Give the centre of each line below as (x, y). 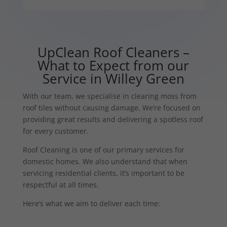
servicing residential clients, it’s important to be (103, 173)
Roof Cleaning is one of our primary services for (103, 149)
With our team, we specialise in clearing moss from (109, 96)
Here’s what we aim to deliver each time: (91, 203)
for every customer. (55, 131)
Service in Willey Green (113, 78)
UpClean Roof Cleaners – (113, 52)
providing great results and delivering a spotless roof (113, 119)
